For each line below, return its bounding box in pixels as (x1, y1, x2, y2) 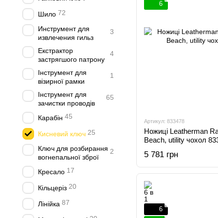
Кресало (38, 168, 65, 176)
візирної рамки (38, 77, 85, 85)
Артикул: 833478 (144, 118, 184, 124)
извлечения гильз (38, 34, 93, 41)
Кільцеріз (38, 184, 67, 192)
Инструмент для (38, 25, 90, 33)
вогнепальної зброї (38, 153, 99, 161)
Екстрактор (38, 47, 73, 54)
